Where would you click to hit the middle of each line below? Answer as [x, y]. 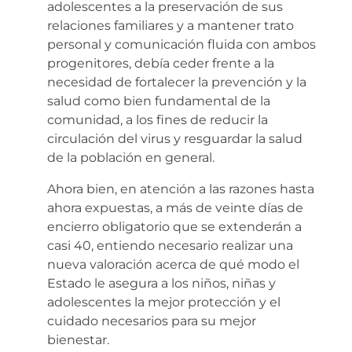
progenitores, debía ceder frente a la [161, 63]
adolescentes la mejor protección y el [164, 302]
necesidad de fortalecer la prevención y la [177, 82]
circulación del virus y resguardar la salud [175, 138]
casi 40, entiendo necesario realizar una [170, 245]
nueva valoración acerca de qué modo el [173, 264]
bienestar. [78, 339]
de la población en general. [131, 157]
